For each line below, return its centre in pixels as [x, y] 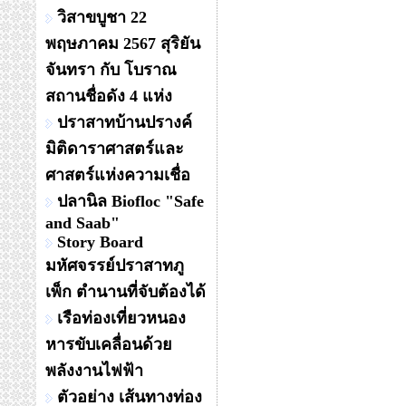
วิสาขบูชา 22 [102, 17]
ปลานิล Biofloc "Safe [130, 201]
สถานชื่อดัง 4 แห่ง [109, 96]
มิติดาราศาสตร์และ [115, 149]
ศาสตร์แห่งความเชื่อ [118, 175]
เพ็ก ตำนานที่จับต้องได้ [126, 292]
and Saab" [82, 223]
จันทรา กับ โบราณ [111, 70]
